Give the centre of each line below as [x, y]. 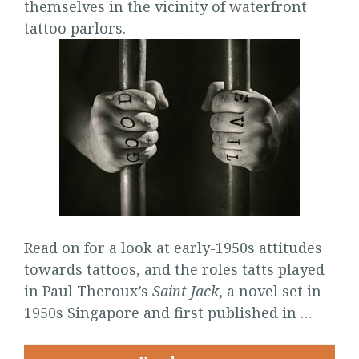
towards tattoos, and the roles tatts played [174, 269]
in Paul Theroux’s [88, 290]
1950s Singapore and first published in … [168, 312]
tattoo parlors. [75, 28]
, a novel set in [270, 290]
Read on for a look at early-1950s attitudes [173, 247]
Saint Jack [186, 290]
